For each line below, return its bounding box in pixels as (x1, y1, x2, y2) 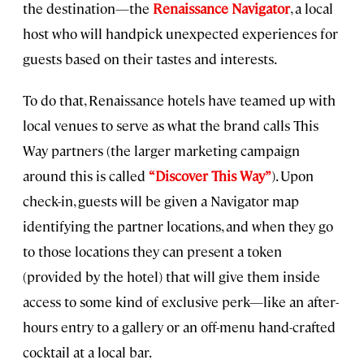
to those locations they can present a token (23, 242, 282, 261)
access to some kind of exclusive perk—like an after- (23, 292, 339, 311)
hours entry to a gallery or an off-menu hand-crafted (23, 318, 336, 336)
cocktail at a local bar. (23, 343, 152, 362)
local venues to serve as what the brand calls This (23, 116, 318, 135)
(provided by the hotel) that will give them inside (23, 267, 320, 286)
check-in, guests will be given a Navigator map (23, 192, 299, 210)
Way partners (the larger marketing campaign (23, 141, 300, 160)
